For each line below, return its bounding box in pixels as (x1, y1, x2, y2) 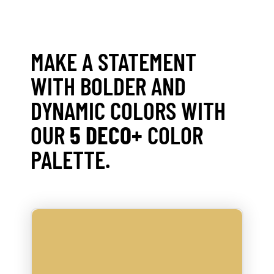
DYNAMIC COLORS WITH (31, 95, 226, 125)
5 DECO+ (70, 119, 143, 149)
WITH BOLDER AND (31, 70, 186, 100)
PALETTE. (31, 144, 110, 174)
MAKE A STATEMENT (31, 46, 196, 76)
